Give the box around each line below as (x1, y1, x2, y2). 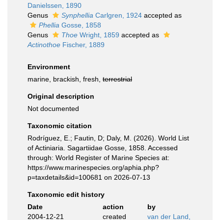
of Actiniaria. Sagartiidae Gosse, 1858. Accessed (27, 144, 178, 152)
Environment (27, 63, 70, 71)
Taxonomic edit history (27, 191, 105, 198)
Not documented (27, 105, 79, 112)
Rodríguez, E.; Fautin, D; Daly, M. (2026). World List (27, 134, 189, 142)
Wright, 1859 (78, 31, 119, 39)
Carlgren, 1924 (93, 11, 142, 19)
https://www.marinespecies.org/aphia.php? (27, 164, 159, 171)
